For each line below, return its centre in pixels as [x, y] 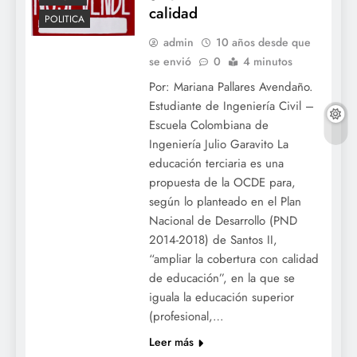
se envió [170, 61]
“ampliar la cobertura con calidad [233, 259]
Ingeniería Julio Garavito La [218, 144]
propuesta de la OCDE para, [222, 182]
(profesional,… [186, 316]
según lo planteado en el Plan [225, 201]
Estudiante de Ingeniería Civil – [231, 106]
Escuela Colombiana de [208, 125]
